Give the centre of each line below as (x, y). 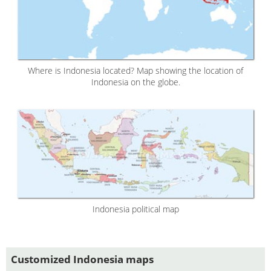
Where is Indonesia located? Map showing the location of (135, 70)
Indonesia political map (135, 209)
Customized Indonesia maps (82, 259)
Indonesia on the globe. (135, 82)
